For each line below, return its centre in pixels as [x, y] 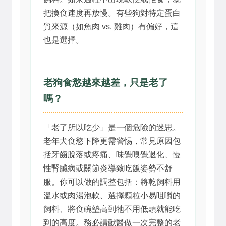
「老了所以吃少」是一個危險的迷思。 [112, 127]
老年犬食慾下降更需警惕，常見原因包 [112, 141]
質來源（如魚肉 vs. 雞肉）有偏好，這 [111, 26]
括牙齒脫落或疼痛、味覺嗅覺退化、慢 [112, 154]
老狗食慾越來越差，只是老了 [106, 82]
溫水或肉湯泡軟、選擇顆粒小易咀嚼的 [112, 195]
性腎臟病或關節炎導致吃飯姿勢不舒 [108, 168]
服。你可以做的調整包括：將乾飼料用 [112, 182]
